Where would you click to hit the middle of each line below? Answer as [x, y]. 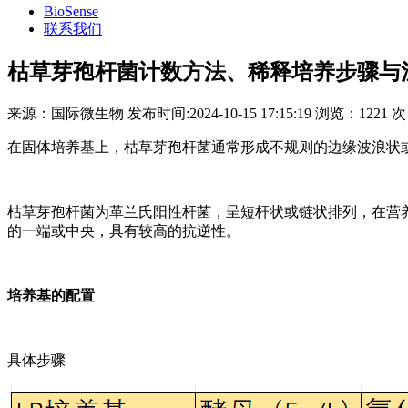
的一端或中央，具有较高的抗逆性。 [124, 230]
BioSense [71, 11]
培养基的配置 [51, 295]
